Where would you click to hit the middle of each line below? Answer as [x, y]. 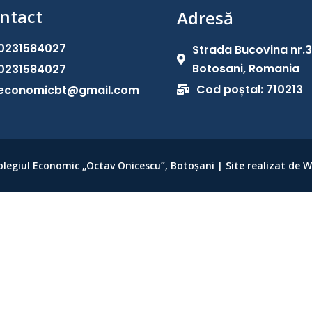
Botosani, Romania [245, 68]
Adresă [205, 17]
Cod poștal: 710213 [249, 89]
